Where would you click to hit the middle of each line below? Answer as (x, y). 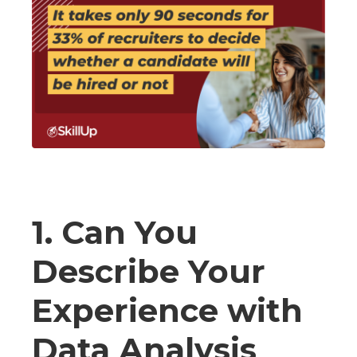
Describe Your (149, 271)
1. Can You (115, 232)
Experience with (167, 310)
